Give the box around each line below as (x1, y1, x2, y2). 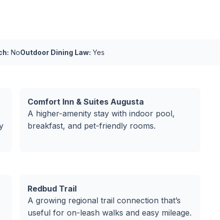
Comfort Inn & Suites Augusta (27, 97, 144, 107)
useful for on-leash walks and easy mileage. (27, 208, 192, 218)
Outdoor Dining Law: (20, 48, 91, 56)
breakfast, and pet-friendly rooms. (27, 121, 156, 131)
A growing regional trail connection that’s (27, 195, 181, 205)
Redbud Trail (27, 184, 77, 193)
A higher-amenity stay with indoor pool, (27, 109, 175, 118)
